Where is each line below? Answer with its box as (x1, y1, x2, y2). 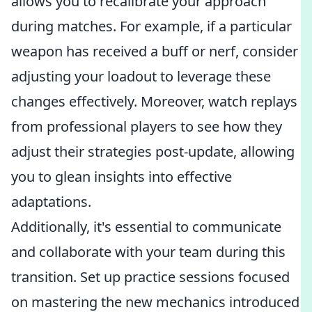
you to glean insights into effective (11, 167, 232, 186)
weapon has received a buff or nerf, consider (11, 42, 298, 61)
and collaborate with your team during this (11, 242, 286, 261)
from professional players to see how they (11, 117, 282, 136)
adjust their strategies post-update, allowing (11, 142, 295, 161)
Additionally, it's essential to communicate (11, 217, 281, 236)
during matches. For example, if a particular (11, 17, 292, 36)
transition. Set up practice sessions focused (11, 267, 290, 286)
